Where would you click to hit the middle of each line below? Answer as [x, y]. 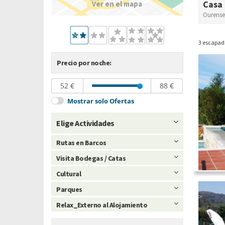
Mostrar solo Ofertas [101, 101]
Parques [69, 189]
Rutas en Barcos [81, 142]
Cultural [69, 174]
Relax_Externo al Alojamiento [102, 205]
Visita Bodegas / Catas [91, 158]
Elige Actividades [85, 123]
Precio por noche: [84, 63]
